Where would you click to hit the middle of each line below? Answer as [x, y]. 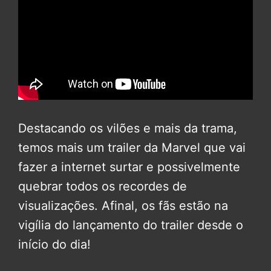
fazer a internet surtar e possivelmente [129, 167]
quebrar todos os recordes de [103, 186]
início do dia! [54, 244]
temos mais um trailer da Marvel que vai [132, 147]
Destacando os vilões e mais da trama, [128, 128]
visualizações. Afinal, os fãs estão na [123, 205]
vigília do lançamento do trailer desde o [131, 225]
